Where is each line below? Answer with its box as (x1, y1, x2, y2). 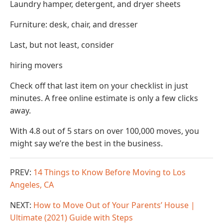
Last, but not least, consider (10, 39, 114, 51)
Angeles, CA (10, 179, 54, 191)
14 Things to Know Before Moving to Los (33, 167, 186, 178)
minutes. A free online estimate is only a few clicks (10, 93, 198, 104)
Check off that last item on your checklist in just (10, 80, 188, 92)
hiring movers (10, 60, 63, 71)
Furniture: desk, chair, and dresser (10, 19, 138, 30)
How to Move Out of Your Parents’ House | (33, 200, 195, 211)
